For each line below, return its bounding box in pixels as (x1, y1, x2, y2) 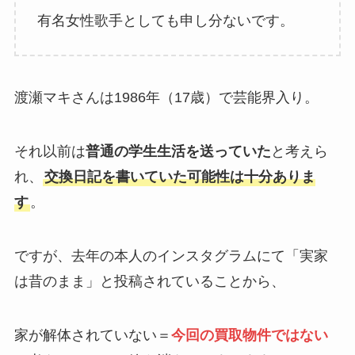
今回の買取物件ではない (170, 326, 328, 343)
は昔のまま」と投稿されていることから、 (13, 273, 285, 289)
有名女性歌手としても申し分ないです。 (36, 13, 294, 29)
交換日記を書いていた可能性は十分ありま (44, 168, 315, 185)
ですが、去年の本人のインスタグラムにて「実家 (13, 247, 328, 264)
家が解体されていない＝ (13, 326, 171, 343)
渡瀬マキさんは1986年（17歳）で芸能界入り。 (13, 90, 319, 106)
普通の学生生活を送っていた (85, 143, 271, 159)
